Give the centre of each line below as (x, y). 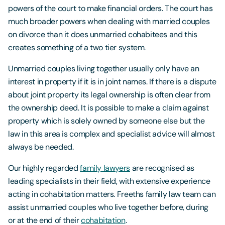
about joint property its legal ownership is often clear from (109, 95)
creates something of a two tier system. (77, 47)
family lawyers (105, 168)
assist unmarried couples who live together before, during (108, 207)
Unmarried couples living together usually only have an (104, 69)
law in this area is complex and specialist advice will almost (111, 134)
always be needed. (41, 147)
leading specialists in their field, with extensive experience (109, 181)
